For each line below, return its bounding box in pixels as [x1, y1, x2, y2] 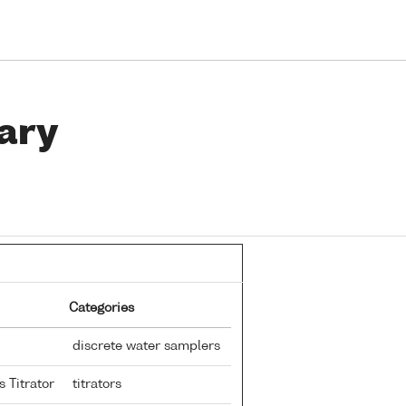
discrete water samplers [69, 339, 220, 353]
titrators [69, 377, 121, 391]
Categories [69, 301, 134, 314]
